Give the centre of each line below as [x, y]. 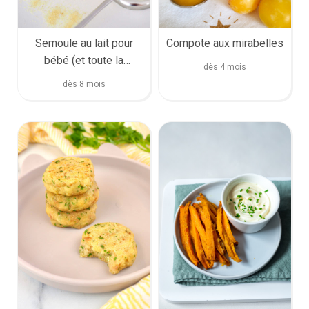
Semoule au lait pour [84, 43]
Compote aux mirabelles [225, 43]
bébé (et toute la [84, 61]
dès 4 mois [225, 67]
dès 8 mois [84, 84]
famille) [84, 78]
